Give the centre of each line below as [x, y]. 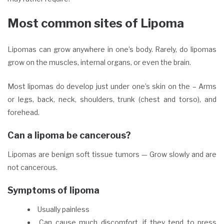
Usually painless [63, 209]
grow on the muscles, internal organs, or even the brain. [99, 62]
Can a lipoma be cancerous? [70, 135]
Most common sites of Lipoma [96, 23]
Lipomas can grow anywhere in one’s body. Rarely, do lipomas [112, 49]
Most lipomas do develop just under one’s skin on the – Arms [112, 86]
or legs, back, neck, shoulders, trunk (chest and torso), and [112, 99]
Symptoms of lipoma [53, 190]
